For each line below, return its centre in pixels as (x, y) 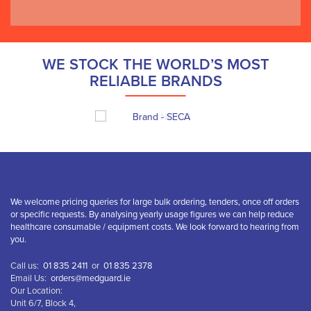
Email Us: (31, 278)
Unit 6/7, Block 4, (43, 303)
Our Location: (36, 291)
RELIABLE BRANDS (155, 81)
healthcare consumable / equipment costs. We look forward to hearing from (155, 227)
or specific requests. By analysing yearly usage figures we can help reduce (152, 215)
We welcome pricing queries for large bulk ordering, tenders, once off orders (155, 202)
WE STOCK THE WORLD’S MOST (155, 65)
